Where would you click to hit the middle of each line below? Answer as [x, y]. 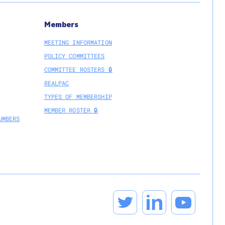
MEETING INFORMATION [78, 42]
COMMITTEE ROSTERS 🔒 [78, 69]
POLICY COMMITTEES [74, 56]
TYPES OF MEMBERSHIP [78, 96]
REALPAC [57, 83]
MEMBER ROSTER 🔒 [71, 110]
